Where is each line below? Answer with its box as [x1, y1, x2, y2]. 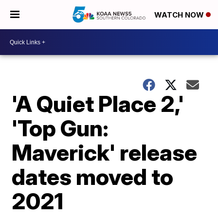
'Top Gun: [12, 114, 109, 142]
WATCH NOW [154, 10, 206, 20]
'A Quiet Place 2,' [12, 90, 184, 117]
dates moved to [12, 163, 174, 190]
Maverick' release [12, 139, 198, 166]
